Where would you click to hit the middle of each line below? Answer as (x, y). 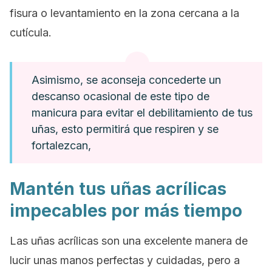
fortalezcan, (61, 145)
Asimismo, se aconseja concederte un (126, 80)
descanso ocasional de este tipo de (121, 96)
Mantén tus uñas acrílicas (118, 189)
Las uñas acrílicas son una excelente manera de (129, 241)
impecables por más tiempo (126, 211)
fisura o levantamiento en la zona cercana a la (124, 13)
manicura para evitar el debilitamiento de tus (142, 113)
